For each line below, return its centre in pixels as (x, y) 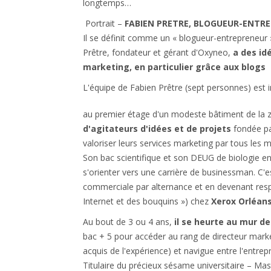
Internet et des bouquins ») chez (147, 201)
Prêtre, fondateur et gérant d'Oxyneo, (158, 52)
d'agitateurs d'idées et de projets (158, 129)
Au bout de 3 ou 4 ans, (129, 222)
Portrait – (104, 23)
